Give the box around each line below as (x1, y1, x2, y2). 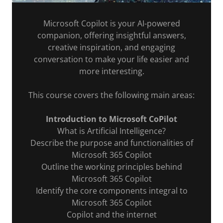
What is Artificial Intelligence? (57, 125, 166, 136)
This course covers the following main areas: (28, 89, 195, 101)
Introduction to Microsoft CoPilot (46, 113, 177, 124)
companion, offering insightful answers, (37, 29, 186, 41)
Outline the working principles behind (41, 161, 182, 172)
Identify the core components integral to (35, 185, 188, 196)
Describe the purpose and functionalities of (30, 137, 193, 148)
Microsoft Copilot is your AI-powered (43, 17, 180, 29)
